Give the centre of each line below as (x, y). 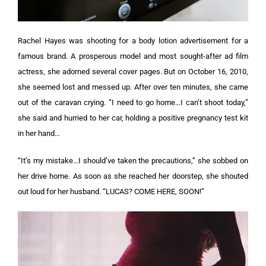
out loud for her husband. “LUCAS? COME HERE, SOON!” (111, 191)
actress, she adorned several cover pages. (91, 71)
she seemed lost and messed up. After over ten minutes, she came (133, 87)
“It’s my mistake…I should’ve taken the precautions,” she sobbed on (133, 160)
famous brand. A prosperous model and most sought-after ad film (133, 56)
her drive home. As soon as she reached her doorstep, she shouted (133, 176)
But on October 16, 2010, (206, 71)
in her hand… (39, 133)
